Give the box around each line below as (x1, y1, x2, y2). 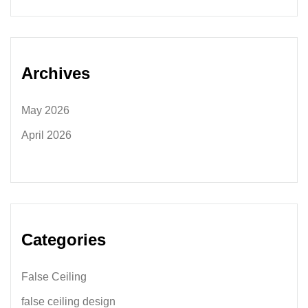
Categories (21, 230, 106, 249)
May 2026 (21, 104, 69, 116)
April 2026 (21, 129, 71, 141)
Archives (21, 64, 90, 82)
